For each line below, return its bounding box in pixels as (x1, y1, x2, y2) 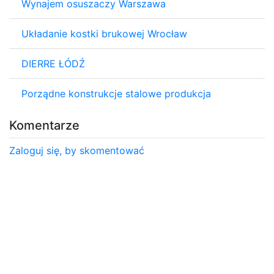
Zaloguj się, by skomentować (9, 144, 144, 157)
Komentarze (9, 117, 80, 133)
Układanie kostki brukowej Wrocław (21, 27, 187, 40)
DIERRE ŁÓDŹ (21, 57, 85, 70)
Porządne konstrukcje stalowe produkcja (21, 87, 211, 100)
